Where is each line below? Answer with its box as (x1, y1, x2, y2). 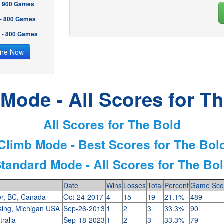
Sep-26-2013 (63, 203, 105, 213)
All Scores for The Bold (43, 115, 181, 133)
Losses (123, 180, 146, 190)
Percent (164, 180, 189, 190)
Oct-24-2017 (63, 192, 103, 202)
